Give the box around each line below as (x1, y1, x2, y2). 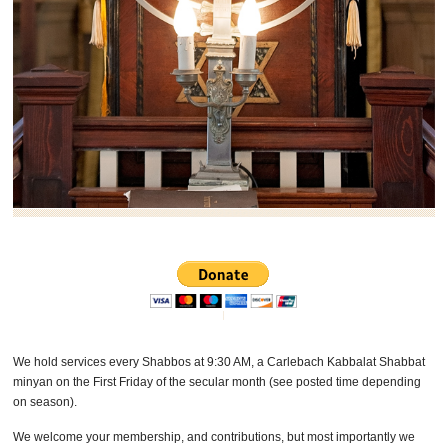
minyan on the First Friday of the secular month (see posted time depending (13, 374, 422, 389)
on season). (13, 394, 78, 409)
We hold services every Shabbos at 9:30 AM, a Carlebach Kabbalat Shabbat (13, 354, 426, 369)
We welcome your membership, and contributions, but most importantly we (13, 429, 416, 444)
